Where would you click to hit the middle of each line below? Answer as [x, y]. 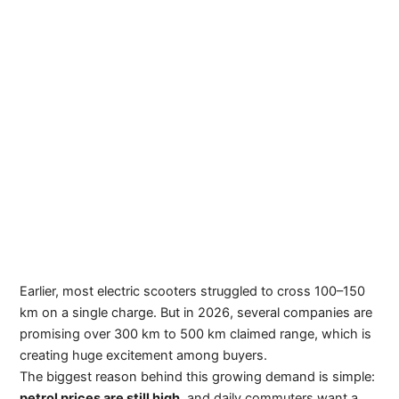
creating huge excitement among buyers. [144, 355]
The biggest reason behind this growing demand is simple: [198, 376]
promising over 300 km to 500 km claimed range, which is [196, 334]
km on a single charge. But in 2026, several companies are [196, 312]
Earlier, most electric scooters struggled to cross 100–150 [193, 291]
